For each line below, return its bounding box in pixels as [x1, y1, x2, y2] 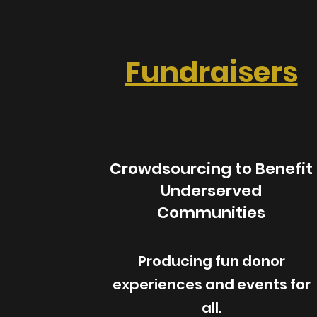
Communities [157, 202, 266, 224]
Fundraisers [125, 52, 298, 92]
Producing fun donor [137, 251, 285, 271]
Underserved [161, 180, 263, 202]
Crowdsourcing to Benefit [110, 158, 313, 180]
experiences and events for [112, 275, 311, 294]
